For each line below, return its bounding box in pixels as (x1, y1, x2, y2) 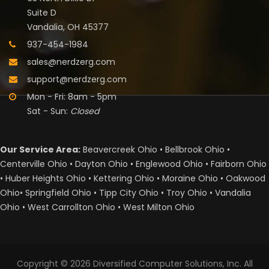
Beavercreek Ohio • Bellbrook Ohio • (80, 144, 230, 156)
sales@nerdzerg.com (27, 56, 115, 68)
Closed (70, 105, 99, 118)
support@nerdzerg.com (27, 73, 127, 86)
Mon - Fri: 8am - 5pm (27, 91, 116, 103)
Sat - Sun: (27, 105, 70, 118)
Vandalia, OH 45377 (27, 21, 109, 34)
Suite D (27, 7, 56, 19)
